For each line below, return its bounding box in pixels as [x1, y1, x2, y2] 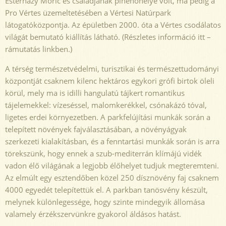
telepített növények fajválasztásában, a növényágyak [5, 124, 187, 134]
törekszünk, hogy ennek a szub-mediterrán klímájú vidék [5, 148, 202, 158]
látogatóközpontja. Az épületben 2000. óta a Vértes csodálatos [5, 19, 221, 30]
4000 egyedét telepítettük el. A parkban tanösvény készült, [5, 184, 208, 195]
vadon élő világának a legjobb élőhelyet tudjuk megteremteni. [5, 160, 219, 171]
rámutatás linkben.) [5, 43, 72, 54]
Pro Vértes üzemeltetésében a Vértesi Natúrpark [5, 7, 171, 18]
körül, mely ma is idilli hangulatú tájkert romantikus [5, 87, 185, 98]
